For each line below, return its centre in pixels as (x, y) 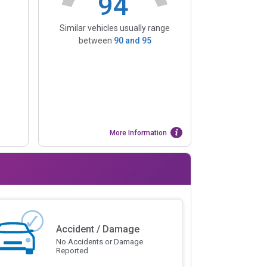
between (96, 40)
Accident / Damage (97, 229)
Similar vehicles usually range (115, 28)
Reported (72, 251)
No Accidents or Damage (99, 242)
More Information (139, 133)
